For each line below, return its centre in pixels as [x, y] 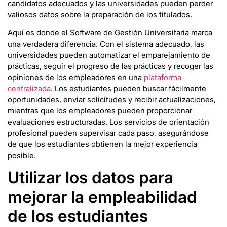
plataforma [163, 78]
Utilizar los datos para [90, 178]
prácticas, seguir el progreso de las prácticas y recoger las [110, 66]
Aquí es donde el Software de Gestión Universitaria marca [110, 33]
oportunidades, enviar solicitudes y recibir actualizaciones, [112, 100]
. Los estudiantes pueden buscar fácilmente [128, 89]
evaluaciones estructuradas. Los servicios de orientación [108, 122]
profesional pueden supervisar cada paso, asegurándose [108, 133]
